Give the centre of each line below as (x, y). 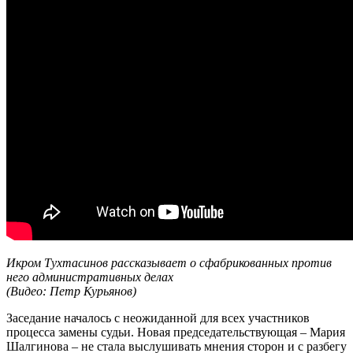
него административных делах (90, 277)
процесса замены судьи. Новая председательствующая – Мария (176, 332)
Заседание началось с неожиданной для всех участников (158, 318)
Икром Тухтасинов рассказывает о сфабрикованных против (169, 262)
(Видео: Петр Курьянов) (71, 291)
